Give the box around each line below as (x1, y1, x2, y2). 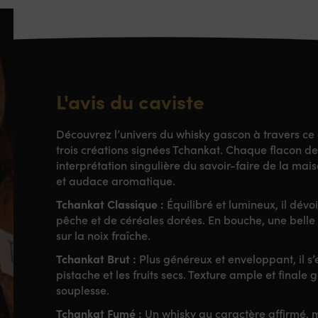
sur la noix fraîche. (56, 228, 151, 243)
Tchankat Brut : (56, 251, 137, 266)
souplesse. (56, 283, 110, 297)
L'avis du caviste (56, 87, 205, 114)
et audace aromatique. (56, 173, 176, 188)
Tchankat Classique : (56, 196, 165, 212)
